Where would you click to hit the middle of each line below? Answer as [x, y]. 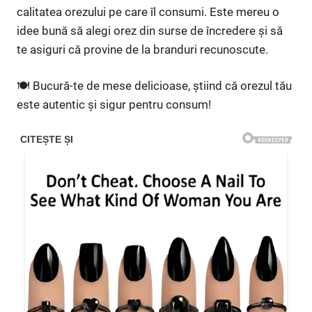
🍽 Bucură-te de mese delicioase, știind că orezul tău [154, 86]
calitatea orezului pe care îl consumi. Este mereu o [148, 11]
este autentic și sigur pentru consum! [114, 105]
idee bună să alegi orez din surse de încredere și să [150, 30]
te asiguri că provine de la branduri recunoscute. [142, 49]
